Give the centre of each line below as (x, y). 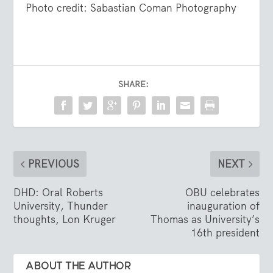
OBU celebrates (222, 192)
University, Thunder (61, 206)
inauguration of (223, 206)
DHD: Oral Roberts (58, 192)
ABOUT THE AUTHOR (79, 266)
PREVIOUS (54, 164)
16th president (225, 232)
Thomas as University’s (205, 219)
